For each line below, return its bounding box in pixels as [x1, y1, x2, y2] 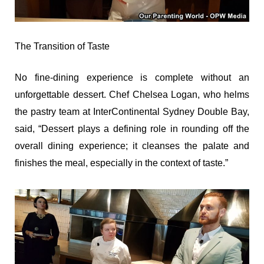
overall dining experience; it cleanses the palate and [15, 141, 249, 151]
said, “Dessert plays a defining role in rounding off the [15, 124, 249, 134]
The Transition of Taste [15, 41, 110, 52]
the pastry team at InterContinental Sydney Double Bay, [15, 107, 249, 117]
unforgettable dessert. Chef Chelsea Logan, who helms [15, 90, 249, 100]
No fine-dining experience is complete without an [15, 72, 249, 83]
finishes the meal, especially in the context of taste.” [15, 158, 228, 169]
